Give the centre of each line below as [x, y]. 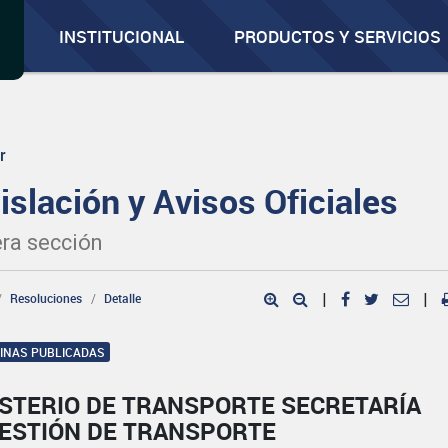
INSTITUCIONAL [122, 36]
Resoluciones [46, 298]
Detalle [123, 298]
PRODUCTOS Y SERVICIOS [338, 36]
